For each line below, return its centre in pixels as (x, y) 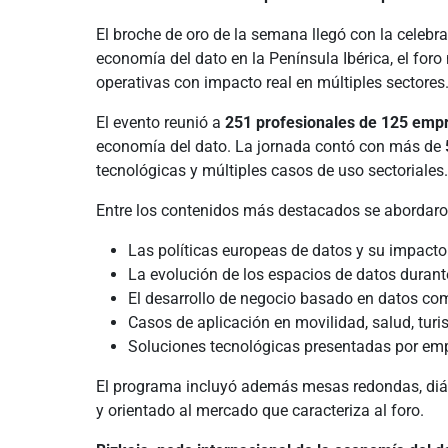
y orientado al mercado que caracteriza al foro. (260, 410)
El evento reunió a (160, 122)
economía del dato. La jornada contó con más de (270, 146)
